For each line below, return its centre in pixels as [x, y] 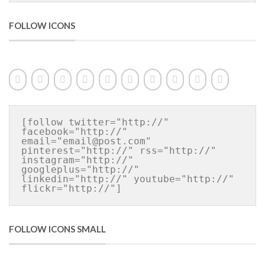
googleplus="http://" [80, 169]
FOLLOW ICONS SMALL [57, 229]
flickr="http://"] [72, 188]
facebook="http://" [75, 132]
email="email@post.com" [86, 141]
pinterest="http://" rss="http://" [119, 151]
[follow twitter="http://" [95, 122]
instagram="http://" [77, 160]
